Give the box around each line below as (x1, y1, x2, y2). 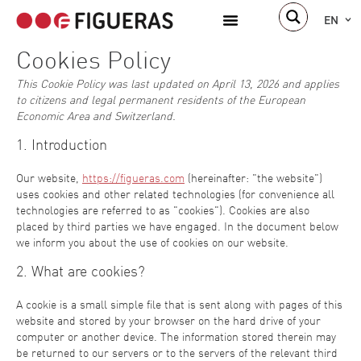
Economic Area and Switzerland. (16, 109, 176, 122)
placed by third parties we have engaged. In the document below (16, 219, 338, 233)
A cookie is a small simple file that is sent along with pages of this (16, 297, 342, 311)
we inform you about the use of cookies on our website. (16, 235, 288, 249)
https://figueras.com (82, 171, 185, 185)
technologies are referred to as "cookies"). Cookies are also (16, 203, 309, 217)
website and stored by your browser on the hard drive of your (16, 313, 321, 327)
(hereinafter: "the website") (185, 171, 322, 185)
